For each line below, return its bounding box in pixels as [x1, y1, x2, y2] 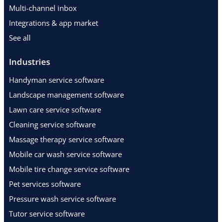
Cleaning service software [9, 119, 96, 129]
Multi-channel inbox [9, 2, 77, 13]
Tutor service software [9, 208, 85, 219]
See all [9, 32, 31, 43]
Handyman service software [9, 74, 104, 85]
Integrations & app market [9, 17, 98, 28]
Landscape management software [9, 89, 124, 100]
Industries [9, 55, 50, 67]
